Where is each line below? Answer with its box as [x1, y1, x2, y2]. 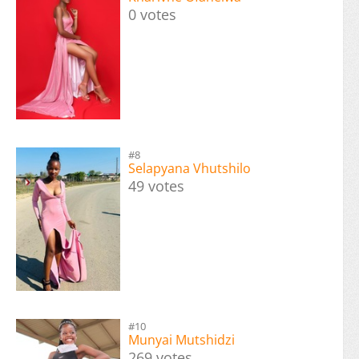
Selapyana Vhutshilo [128, 159, 251, 177]
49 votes [128, 175, 184, 196]
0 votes [128, 4, 176, 24]
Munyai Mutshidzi [128, 331, 235, 349]
